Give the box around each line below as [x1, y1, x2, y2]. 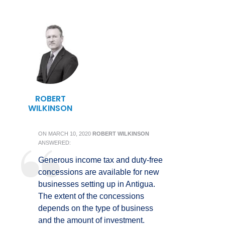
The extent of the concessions [38, 192, 144, 200]
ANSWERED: [38, 140, 71, 146]
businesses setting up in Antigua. [38, 180, 155, 188]
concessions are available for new [38, 168, 159, 176]
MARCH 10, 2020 [48, 131, 91, 137]
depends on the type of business [38, 204, 153, 212]
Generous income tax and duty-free [38, 156, 163, 164]
